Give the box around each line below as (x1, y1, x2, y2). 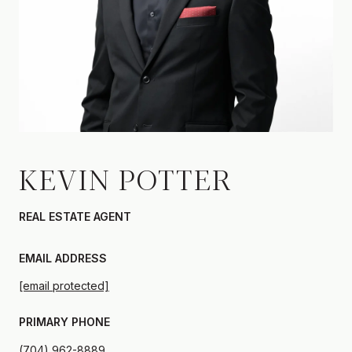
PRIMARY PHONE (19, 315, 110, 329)
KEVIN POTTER (19, 158, 233, 199)
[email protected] (19, 279, 109, 293)
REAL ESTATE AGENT (19, 210, 131, 223)
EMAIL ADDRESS (19, 251, 107, 265)
